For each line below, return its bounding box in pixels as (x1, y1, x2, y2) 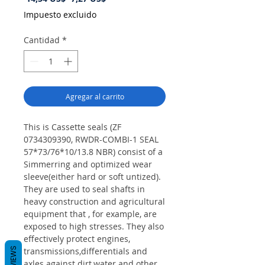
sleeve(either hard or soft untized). (24, 171, 161, 183)
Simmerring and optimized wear (24, 159, 152, 170)
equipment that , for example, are (24, 208, 157, 220)
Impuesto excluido (24, 9, 96, 21)
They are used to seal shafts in (24, 183, 145, 195)
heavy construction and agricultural (24, 196, 165, 208)
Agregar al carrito (65, 92, 124, 102)
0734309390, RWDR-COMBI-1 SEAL (24, 134, 159, 146)
